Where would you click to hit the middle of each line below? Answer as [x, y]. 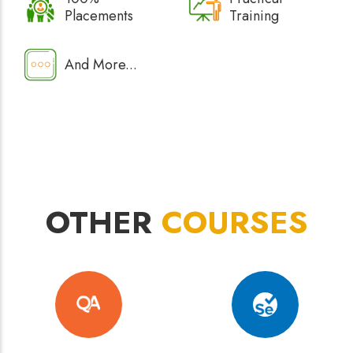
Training [254, 16]
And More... [101, 65]
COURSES [234, 223]
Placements [99, 16]
